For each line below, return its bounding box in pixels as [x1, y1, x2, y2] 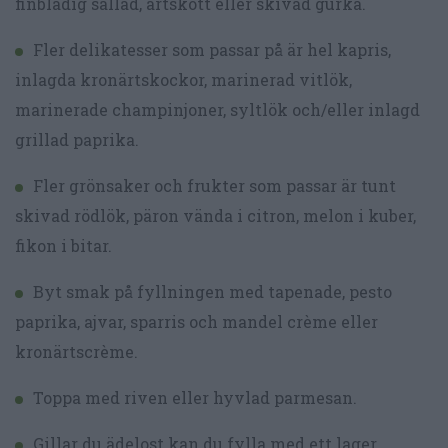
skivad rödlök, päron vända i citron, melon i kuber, [15, 205, 416, 227]
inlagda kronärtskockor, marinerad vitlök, [15, 69, 352, 91]
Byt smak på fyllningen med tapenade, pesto [33, 281, 392, 303]
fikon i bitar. [15, 235, 112, 257]
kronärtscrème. [15, 341, 138, 363]
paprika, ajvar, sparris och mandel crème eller [15, 311, 378, 333]
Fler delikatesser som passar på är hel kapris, [33, 39, 391, 61]
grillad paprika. [15, 129, 139, 151]
